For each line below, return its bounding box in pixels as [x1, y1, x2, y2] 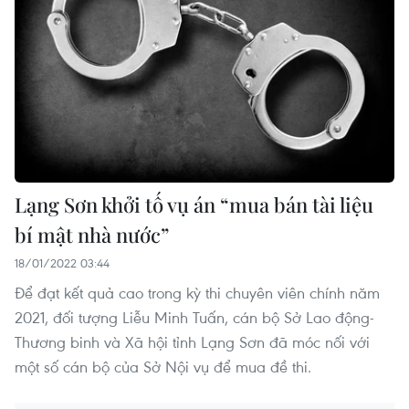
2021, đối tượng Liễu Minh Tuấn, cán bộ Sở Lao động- [15, 307, 374, 329]
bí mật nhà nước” [15, 221, 169, 249]
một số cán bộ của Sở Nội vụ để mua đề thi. [15, 356, 311, 378]
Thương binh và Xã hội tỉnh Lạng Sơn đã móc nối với [15, 331, 370, 353]
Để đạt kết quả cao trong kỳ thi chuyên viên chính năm [15, 282, 380, 304]
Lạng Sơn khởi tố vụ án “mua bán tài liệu [15, 191, 373, 219]
